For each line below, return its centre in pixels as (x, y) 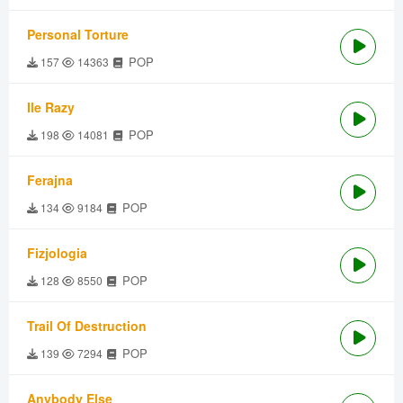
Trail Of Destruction (87, 326)
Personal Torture (78, 34)
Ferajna (50, 180)
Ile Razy (51, 107)
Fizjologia (57, 253)
